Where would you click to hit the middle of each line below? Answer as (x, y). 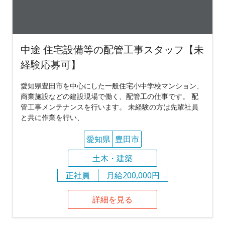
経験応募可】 (51, 64)
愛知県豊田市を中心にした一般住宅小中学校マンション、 (112, 85)
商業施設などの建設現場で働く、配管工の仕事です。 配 (109, 96)
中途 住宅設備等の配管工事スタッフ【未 (112, 49)
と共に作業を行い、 (52, 117)
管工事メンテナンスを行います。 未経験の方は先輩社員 (109, 106)
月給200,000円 (133, 175)
